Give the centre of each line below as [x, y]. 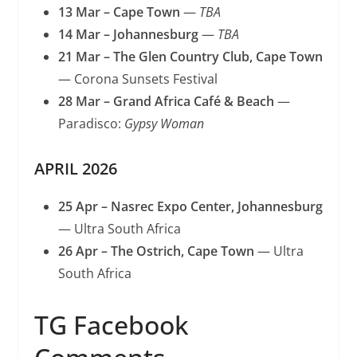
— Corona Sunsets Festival [137, 78]
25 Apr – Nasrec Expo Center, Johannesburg [190, 206]
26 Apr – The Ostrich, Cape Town [156, 251]
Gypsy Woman [164, 123]
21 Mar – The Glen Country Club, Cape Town [190, 56]
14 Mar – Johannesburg [128, 34]
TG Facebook [111, 324]
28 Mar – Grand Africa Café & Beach [166, 101]
